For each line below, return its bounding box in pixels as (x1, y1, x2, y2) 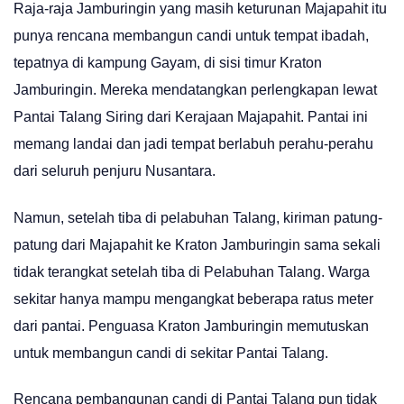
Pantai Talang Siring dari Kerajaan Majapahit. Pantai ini (14, 109, 368, 125)
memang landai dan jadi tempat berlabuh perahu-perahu (14, 136, 373, 152)
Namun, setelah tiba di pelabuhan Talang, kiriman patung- (14, 209, 382, 225)
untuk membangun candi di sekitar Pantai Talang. (14, 344, 328, 361)
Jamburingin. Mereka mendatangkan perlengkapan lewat (14, 82, 377, 98)
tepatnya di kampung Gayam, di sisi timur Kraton (14, 55, 322, 71)
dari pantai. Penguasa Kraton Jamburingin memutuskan (14, 317, 369, 334)
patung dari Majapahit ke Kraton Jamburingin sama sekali (14, 236, 381, 252)
